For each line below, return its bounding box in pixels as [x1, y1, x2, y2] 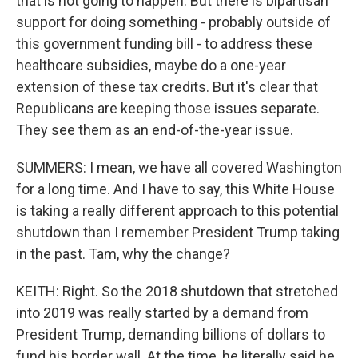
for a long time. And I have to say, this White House [16, 181, 335, 197]
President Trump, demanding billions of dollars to [16, 326, 325, 343]
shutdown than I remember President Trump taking [16, 224, 340, 241]
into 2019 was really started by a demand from [16, 304, 308, 321]
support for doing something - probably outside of [16, 14, 331, 30]
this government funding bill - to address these [16, 35, 312, 52]
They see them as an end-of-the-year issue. [16, 121, 293, 138]
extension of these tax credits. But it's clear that [16, 78, 318, 95]
